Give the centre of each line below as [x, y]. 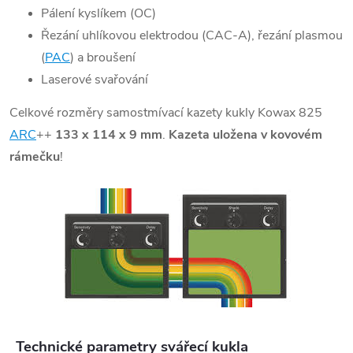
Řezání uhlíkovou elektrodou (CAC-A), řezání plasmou [192, 36]
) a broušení [103, 58]
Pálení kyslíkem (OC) [98, 14]
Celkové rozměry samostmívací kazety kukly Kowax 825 [166, 113]
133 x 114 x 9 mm [109, 135]
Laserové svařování [95, 80]
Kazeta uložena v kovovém [245, 135]
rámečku [35, 157]
